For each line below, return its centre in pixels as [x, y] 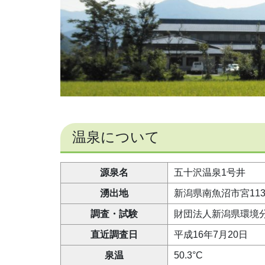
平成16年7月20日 [211, 235]
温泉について [116, 137]
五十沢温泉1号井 [210, 173]
